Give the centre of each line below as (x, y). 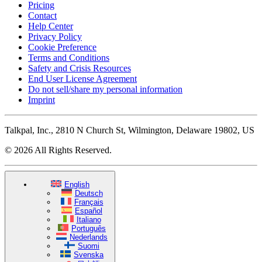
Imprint (42, 99)
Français (89, 202)
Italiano (89, 220)
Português (89, 229)
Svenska (89, 255)
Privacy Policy (55, 36)
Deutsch (89, 194)
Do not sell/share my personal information (105, 89)
